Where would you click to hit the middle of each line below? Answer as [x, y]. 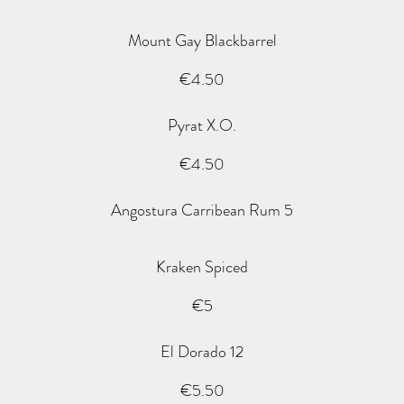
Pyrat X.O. [202, 125]
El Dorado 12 [202, 352]
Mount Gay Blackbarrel [202, 41]
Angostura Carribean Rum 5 [202, 210]
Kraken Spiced [202, 267]
